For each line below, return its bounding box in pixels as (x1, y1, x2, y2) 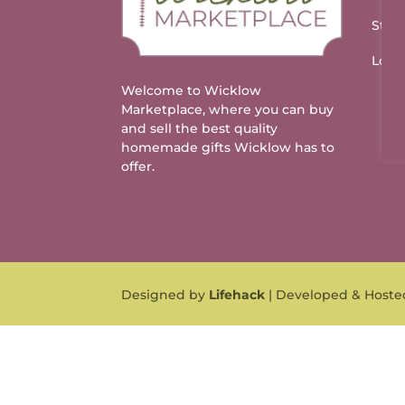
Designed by (121, 287, 210, 304)
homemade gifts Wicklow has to (121, 139, 335, 156)
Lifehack (209, 287, 266, 304)
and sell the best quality (121, 120, 278, 137)
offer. (121, 158, 155, 175)
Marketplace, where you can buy (121, 101, 334, 118)
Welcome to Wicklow (121, 82, 262, 99)
